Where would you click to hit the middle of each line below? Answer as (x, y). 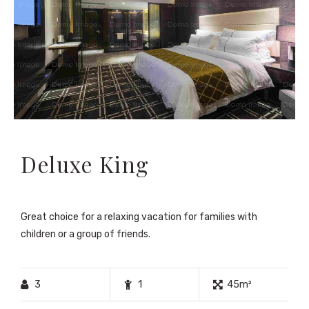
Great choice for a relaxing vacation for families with (139, 217)
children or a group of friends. (86, 234)
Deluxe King (85, 165)
